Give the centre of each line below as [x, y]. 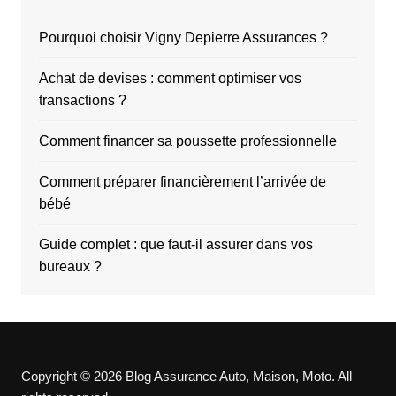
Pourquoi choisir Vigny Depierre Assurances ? [183, 38]
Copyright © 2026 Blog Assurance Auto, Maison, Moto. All [186, 377]
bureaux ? [70, 267]
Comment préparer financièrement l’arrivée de [182, 182]
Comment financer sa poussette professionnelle [187, 141]
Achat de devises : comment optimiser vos [170, 79]
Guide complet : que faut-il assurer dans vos [175, 245]
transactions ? [82, 101]
